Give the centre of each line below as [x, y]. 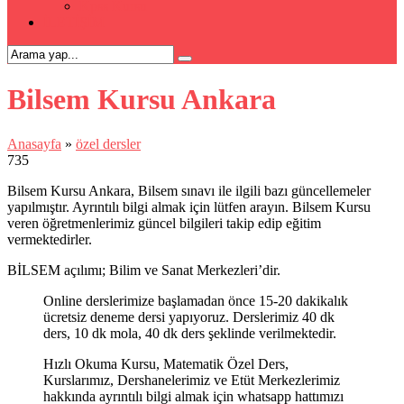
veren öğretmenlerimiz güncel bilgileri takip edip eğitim [164, 223]
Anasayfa [34, 143]
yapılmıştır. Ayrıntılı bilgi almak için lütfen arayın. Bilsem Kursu [189, 207]
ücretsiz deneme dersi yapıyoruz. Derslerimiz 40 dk [189, 317]
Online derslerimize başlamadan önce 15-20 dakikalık [196, 300]
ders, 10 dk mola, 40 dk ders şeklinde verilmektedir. [190, 333]
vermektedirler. [50, 239]
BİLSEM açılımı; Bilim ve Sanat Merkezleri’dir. [144, 270]
